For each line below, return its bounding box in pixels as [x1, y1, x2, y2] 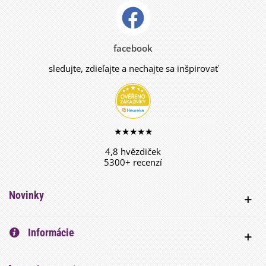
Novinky [9, 189, 44, 202]
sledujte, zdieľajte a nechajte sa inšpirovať [48, 62, 218, 75]
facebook [113, 42, 153, 55]
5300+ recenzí [104, 156, 162, 169]
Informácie [26, 226, 74, 239]
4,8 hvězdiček [105, 145, 161, 158]
